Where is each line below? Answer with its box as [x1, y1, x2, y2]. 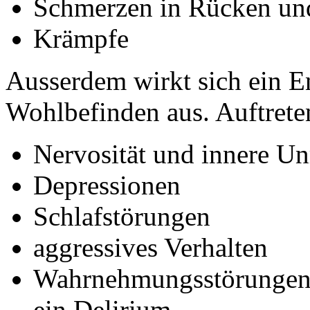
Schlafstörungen [33, 201, 210, 231]
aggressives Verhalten [33, 232, 268, 262]
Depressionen [33, 170, 181, 200]
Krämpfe [33, 23, 129, 53]
